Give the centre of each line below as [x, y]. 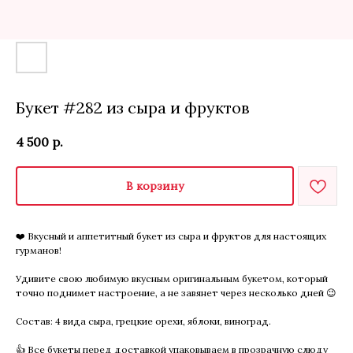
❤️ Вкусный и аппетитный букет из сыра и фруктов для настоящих [171, 236]
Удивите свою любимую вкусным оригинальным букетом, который [172, 278]
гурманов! [39, 250]
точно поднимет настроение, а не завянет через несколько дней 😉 [176, 292]
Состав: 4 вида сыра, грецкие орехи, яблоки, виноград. [143, 321]
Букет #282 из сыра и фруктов [133, 108]
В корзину [155, 186]
